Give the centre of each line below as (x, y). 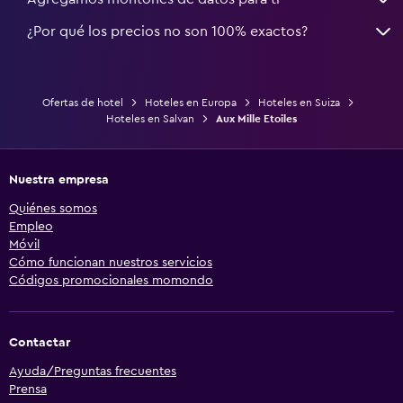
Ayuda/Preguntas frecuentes (93, 371)
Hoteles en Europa (190, 102)
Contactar (40, 342)
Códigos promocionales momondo (111, 280)
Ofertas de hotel (82, 102)
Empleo (31, 226)
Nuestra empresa (59, 179)
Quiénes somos (53, 208)
